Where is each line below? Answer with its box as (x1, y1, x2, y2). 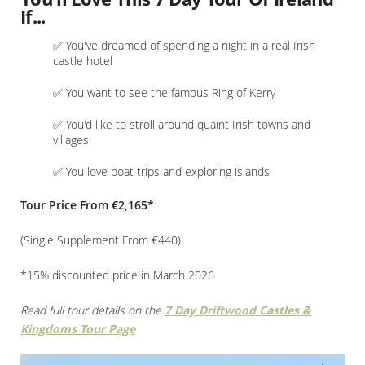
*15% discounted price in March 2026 (20, 266, 214, 283)
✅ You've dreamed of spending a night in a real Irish (53, 37, 315, 53)
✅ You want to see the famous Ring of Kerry (53, 84, 275, 100)
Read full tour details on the (20, 301, 165, 318)
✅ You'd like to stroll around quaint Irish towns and (53, 116, 310, 132)
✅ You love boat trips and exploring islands (53, 163, 270, 179)
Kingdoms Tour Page (20, 320, 135, 336)
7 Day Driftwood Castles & (165, 301, 311, 318)
